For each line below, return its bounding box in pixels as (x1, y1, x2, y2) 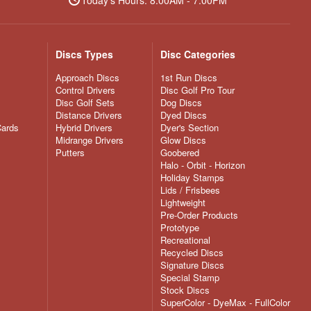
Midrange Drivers (56, 133, 124, 147)
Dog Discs (160, 96, 202, 110)
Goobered (160, 146, 199, 160)
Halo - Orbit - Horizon (160, 158, 245, 172)
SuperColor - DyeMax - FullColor (160, 296, 290, 310)
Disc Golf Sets (56, 96, 115, 110)
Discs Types (56, 47, 113, 62)
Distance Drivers (56, 108, 122, 122)
